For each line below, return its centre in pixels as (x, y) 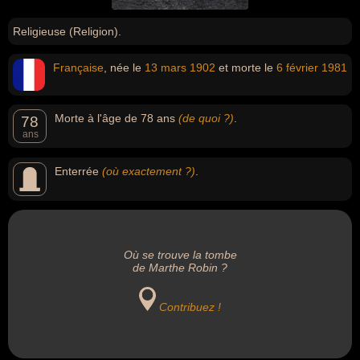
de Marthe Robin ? (180, 268)
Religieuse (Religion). (67, 31)
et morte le (246, 67)
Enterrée (78, 171)
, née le (124, 67)
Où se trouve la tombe (180, 255)
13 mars (166, 67)
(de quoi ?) (206, 118)
